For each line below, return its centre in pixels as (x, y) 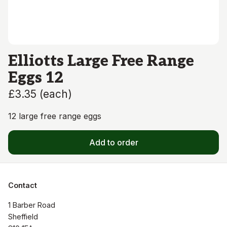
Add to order (113, 142)
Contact (23, 185)
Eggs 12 (36, 78)
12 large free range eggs (55, 116)
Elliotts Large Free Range (101, 61)
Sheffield (23, 217)
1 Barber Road (32, 205)
